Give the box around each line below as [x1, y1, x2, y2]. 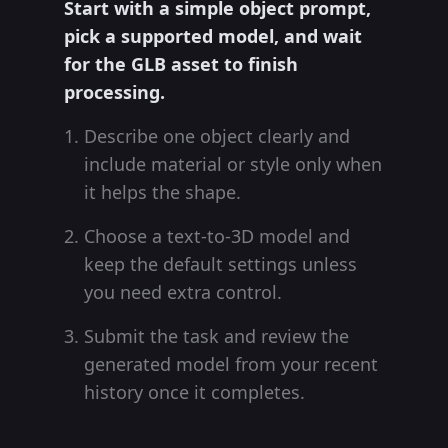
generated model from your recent [84, 352, 378, 377]
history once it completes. [84, 380, 305, 405]
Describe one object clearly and [84, 124, 350, 149]
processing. [64, 80, 165, 105]
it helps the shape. [84, 180, 241, 205]
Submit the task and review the [84, 324, 349, 349]
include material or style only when [84, 152, 382, 177]
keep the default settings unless [84, 252, 357, 277]
